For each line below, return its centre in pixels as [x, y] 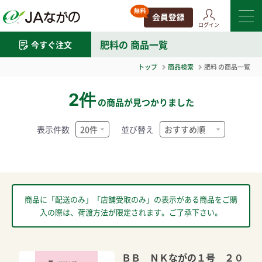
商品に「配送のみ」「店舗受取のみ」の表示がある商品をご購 [131, 199]
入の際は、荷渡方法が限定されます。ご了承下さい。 [131, 212]
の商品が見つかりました [146, 102]
